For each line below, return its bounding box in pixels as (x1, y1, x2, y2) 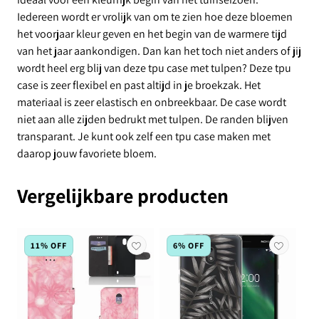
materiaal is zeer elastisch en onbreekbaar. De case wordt (17, 95, 286, 110)
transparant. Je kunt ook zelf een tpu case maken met (17, 129, 271, 144)
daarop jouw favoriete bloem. (17, 146, 157, 161)
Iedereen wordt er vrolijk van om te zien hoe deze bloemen (17, 9, 293, 24)
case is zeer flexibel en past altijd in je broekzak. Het (17, 78, 261, 93)
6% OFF (173, 240, 204, 251)
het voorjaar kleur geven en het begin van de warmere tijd (17, 26, 287, 41)
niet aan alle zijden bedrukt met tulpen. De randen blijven (17, 112, 288, 127)
